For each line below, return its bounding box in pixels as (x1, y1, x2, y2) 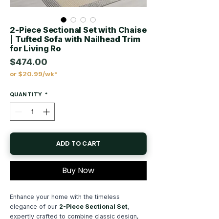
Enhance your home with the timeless (10, 193, 120, 201)
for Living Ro (10, 44, 61, 54)
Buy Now (62, 165, 94, 176)
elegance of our (10, 203, 59, 211)
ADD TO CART (56, 140, 101, 148)
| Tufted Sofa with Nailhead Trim (10, 34, 140, 44)
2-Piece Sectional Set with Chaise (10, 25, 147, 35)
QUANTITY (10, 91, 43, 98)
